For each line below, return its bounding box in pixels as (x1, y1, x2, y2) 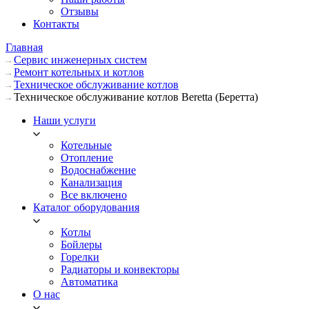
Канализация (61, 177, 122, 188)
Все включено (61, 189, 127, 201)
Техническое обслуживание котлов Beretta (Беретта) (14, 91, 258, 103)
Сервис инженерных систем (14, 54, 147, 66)
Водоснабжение (61, 164, 136, 176)
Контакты (33, 18, 79, 30)
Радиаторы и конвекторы (61, 263, 179, 275)
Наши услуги (33, 114, 96, 126)
